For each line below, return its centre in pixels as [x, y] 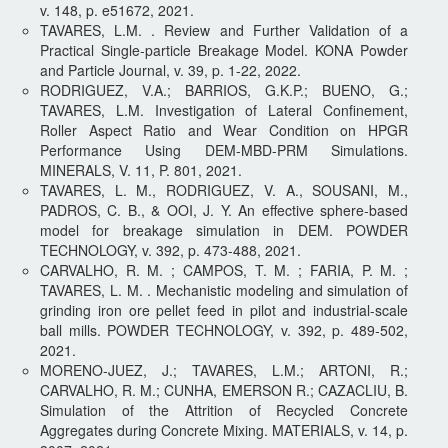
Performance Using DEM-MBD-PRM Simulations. [224, 149]
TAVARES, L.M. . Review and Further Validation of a [224, 29]
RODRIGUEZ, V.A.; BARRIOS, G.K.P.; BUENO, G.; [224, 89]
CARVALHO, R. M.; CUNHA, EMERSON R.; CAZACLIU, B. [224, 389]
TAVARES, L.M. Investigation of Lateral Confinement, [224, 109]
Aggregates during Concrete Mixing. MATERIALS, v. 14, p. [224, 429]
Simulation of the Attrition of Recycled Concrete [224, 409]
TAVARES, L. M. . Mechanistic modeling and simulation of [224, 289]
